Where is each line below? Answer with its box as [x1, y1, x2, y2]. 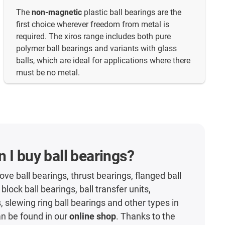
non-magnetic [32, 8, 82, 18]
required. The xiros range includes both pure [16, 32, 171, 42]
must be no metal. [16, 68, 80, 78]
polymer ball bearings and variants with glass [16, 44, 177, 54]
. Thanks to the [116, 211, 175, 222]
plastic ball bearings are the [82, 8, 181, 18]
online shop [69, 211, 116, 222]
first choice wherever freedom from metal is [16, 20, 169, 30]
